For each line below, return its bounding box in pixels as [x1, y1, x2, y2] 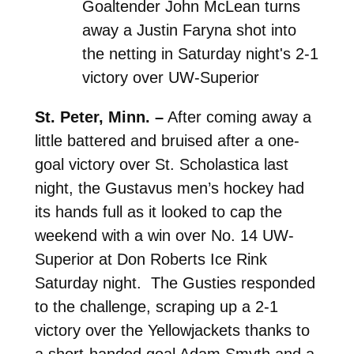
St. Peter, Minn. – [34, 107, 164, 126]
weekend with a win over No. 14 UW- [34, 226, 294, 244]
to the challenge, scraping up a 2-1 [34, 297, 278, 315]
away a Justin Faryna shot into [82, 21, 297, 39]
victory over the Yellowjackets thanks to [34, 321, 310, 339]
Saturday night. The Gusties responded [34, 273, 315, 292]
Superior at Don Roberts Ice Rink [34, 250, 267, 268]
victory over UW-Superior [82, 68, 260, 86]
